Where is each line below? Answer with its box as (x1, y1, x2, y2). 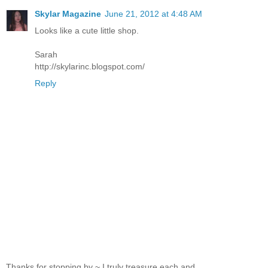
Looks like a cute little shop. (35, 25, 139, 35)
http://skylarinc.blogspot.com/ (35, 61, 145, 71)
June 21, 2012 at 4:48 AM (105, 8, 202, 19)
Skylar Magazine (35, 8, 101, 19)
